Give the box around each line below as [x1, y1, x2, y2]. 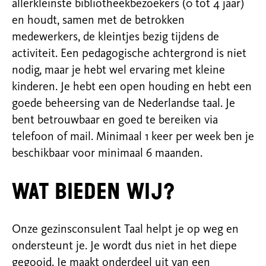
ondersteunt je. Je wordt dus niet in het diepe [12, 240, 237, 252]
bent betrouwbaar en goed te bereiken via [12, 115, 218, 126]
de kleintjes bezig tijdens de [80, 31, 219, 43]
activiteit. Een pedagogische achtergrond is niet [12, 48, 246, 60]
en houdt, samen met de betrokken [12, 15, 185, 27]
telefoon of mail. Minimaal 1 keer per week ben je [12, 131, 254, 143]
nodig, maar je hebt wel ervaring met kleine [12, 65, 225, 77]
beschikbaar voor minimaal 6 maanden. [12, 148, 202, 160]
